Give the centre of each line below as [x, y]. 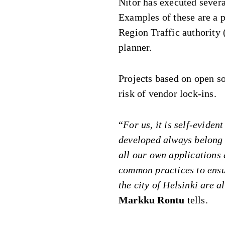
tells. [196, 200]
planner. [135, 47]
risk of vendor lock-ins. [167, 93]
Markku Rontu [152, 200]
